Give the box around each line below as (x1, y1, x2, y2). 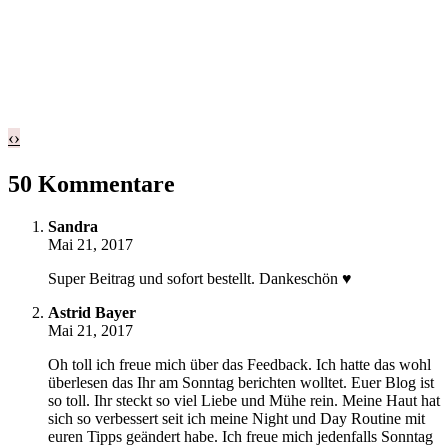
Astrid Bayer (48, 304, 136, 322)
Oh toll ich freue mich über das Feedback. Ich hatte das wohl (48, 356, 431, 374)
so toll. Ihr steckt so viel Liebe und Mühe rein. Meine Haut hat (48, 392, 440, 410)
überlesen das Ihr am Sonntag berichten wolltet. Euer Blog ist (48, 374, 434, 392)
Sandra (48, 218, 98, 236)
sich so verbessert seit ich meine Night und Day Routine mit (48, 410, 425, 428)
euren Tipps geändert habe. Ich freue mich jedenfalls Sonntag (48, 428, 433, 446)
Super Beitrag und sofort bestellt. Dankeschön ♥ (48, 270, 352, 288)
